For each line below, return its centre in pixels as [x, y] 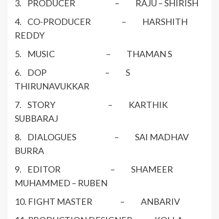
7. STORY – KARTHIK [91, 105]
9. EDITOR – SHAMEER [94, 169]
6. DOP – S [72, 73]
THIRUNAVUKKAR [52, 86]
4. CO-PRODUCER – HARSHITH [101, 22]
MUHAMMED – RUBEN [61, 183]
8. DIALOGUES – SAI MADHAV [102, 137]
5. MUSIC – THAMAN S [93, 54]
